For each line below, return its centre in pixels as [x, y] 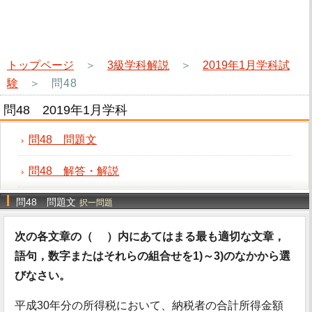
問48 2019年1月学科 [65, 110]
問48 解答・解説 [74, 171]
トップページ [40, 65]
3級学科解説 [138, 65]
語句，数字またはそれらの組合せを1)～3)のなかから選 [153, 256]
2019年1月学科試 [246, 65]
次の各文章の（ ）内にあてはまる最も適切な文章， [150, 236]
